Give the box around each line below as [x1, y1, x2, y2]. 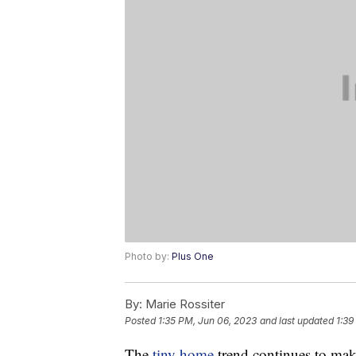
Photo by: [125, 250, 172, 263]
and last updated [260, 315, 334, 327]
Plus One [172, 250, 214, 263]
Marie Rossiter [142, 296, 225, 312]
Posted [125, 315, 158, 327]
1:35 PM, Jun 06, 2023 [158, 315, 257, 327]
